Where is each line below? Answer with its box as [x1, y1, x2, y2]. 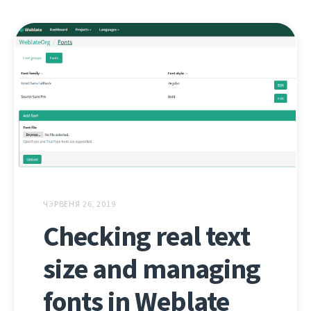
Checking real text [43, 218, 250, 255]
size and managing [43, 251, 260, 288]
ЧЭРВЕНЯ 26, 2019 [43, 199, 116, 210]
